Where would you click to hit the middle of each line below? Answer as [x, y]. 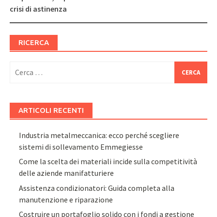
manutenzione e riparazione [66, 199]
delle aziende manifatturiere [67, 173]
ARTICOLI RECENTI [51, 110]
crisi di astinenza [38, 8]
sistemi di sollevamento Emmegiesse [81, 147]
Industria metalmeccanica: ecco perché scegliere [99, 135]
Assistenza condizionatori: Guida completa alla [97, 188]
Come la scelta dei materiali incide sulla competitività [108, 162]
